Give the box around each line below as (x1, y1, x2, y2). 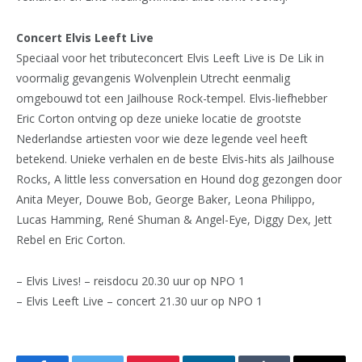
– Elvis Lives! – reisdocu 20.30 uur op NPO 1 (16, 272, 245, 288)
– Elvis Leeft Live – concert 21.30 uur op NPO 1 (16, 293, 263, 309)
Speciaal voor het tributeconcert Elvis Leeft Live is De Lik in (16, 49, 324, 65)
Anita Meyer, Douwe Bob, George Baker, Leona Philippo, (16, 191, 315, 207)
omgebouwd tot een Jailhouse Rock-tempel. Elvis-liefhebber (16, 90, 327, 106)
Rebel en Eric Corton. (16, 231, 125, 247)
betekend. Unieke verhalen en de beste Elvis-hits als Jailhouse (16, 150, 335, 166)
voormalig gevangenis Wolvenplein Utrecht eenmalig (16, 69, 290, 86)
